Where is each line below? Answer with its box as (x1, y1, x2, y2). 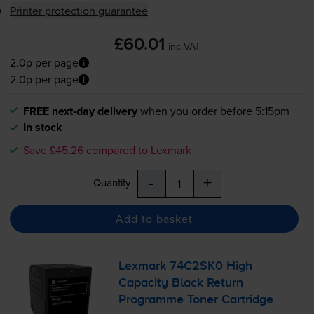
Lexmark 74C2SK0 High (118, 260, 253, 273)
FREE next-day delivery (22, 103, 137, 120)
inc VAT (168, 39, 200, 54)
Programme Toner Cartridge (118, 294, 274, 307)
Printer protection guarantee (9, 3, 148, 19)
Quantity (93, 175, 130, 191)
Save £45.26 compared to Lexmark (22, 142, 191, 158)
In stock (22, 119, 62, 136)
